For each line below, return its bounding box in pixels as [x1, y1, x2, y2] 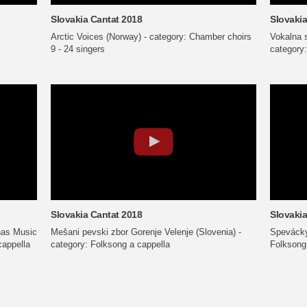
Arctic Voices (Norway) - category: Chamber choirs [51, 31, 251, 42]
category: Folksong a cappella [51, 238, 170, 249]
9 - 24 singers [51, 43, 105, 54]
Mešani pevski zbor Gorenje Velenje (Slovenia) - [51, 226, 241, 237]
